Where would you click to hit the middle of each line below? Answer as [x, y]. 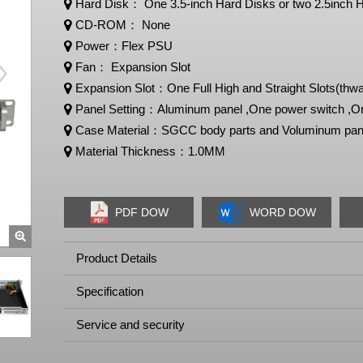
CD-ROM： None [123, 25]
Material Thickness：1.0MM [150, 151]
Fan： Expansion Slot [133, 67]
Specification [110, 291]
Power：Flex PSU [124, 46]
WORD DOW [282, 212]
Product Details [117, 258]
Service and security [130, 325]
